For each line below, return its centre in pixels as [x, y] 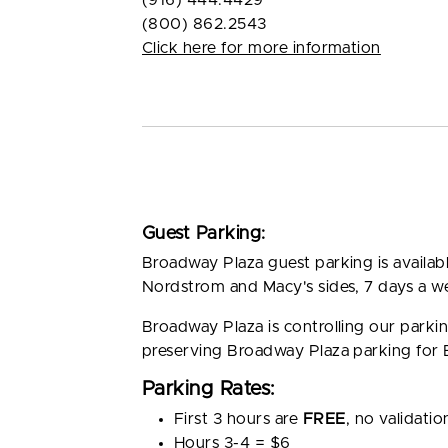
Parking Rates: [208, 389]
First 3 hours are [238, 419]
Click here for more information [261, 48]
